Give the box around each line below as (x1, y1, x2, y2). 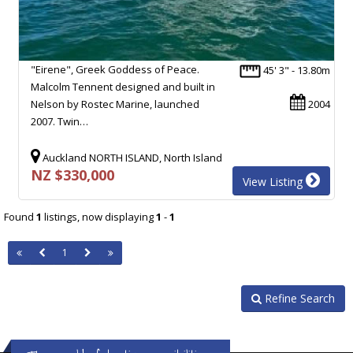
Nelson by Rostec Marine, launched (31, 96, 199, 111)
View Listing (243, 173, 306, 189)
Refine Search (262, 290, 335, 306)
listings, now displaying (42, 209, 156, 224)
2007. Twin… (31, 113, 88, 128)
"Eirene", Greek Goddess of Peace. (31, 61, 199, 76)
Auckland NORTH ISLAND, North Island (40, 150, 222, 165)
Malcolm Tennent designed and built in (31, 79, 215, 94)
